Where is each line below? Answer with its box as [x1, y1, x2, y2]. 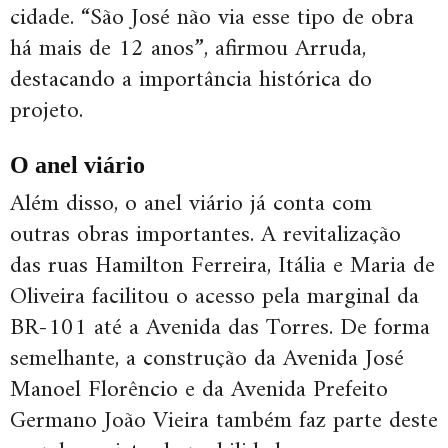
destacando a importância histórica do [10, 59, 372, 102]
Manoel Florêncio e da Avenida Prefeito [10, 369, 388, 412]
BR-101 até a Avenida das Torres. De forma [10, 307, 430, 350]
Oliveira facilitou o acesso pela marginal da [10, 276, 419, 319]
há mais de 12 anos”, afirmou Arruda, [10, 28, 366, 71]
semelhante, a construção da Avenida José [10, 338, 404, 381]
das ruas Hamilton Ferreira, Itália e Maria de [10, 245, 435, 288]
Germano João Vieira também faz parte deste [10, 400, 438, 443]
